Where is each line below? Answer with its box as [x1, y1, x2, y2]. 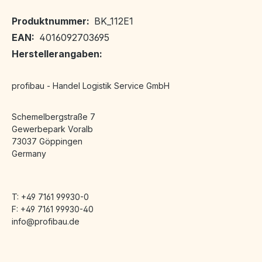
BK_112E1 [94, 15, 133, 27]
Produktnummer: [12, 15, 89, 27]
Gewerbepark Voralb [12, 124, 93, 135]
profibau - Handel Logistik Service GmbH [12, 81, 170, 91]
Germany [12, 149, 46, 159]
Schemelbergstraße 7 [12, 112, 95, 122]
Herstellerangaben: [12, 48, 102, 60]
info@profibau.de [12, 216, 80, 227]
